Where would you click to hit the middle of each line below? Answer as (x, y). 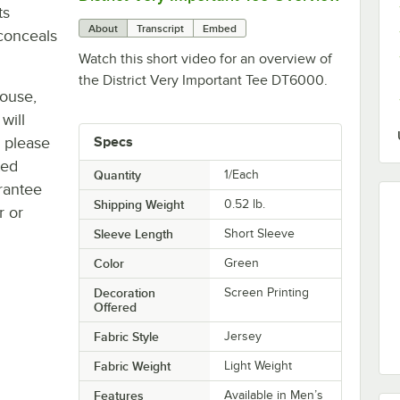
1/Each (242, 175)
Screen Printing (267, 293)
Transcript (160, 29)
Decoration (124, 293)
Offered (115, 308)
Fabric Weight (132, 367)
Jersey (243, 337)
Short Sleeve (260, 234)
